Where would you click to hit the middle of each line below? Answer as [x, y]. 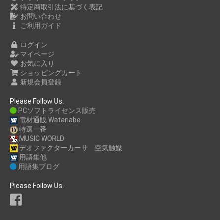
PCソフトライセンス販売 [56, 110]
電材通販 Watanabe [49, 120]
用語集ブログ [38, 166]
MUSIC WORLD [41, 138]
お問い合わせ [40, 16]
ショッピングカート [50, 72]
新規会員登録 [40, 82]
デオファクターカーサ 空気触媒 [70, 148]
